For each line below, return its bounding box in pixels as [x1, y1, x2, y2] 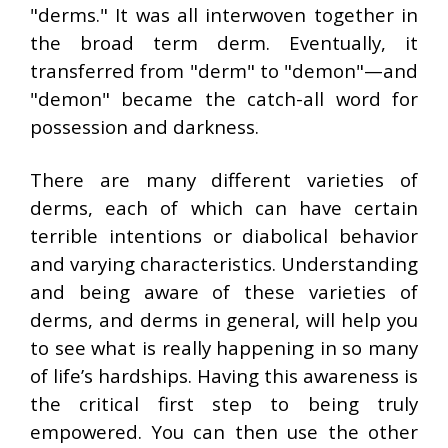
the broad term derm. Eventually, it [30, 30, 418, 55]
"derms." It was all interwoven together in [30, 2, 418, 27]
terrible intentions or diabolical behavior [30, 223, 418, 248]
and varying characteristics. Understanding [30, 251, 418, 276]
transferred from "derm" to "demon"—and [30, 58, 418, 83]
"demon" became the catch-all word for [30, 86, 418, 111]
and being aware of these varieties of [30, 279, 418, 304]
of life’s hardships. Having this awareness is [30, 363, 418, 388]
